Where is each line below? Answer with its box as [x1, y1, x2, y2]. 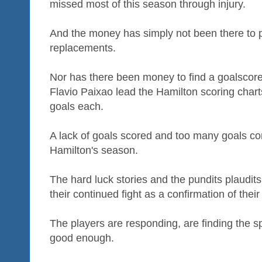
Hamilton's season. [50, 144, 138, 156]
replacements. [50, 42, 116, 54]
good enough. [50, 232, 114, 244]
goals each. [50, 100, 104, 112]
